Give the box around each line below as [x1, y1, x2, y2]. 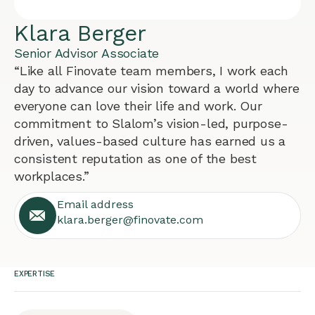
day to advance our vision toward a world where [14, 81, 300, 96]
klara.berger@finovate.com [57, 213, 203, 226]
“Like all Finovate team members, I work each [14, 63, 289, 78]
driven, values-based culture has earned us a [14, 134, 286, 148]
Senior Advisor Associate [14, 46, 160, 60]
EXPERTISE [14, 269, 56, 278]
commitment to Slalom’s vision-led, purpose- [14, 116, 288, 131]
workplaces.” [14, 169, 89, 184]
